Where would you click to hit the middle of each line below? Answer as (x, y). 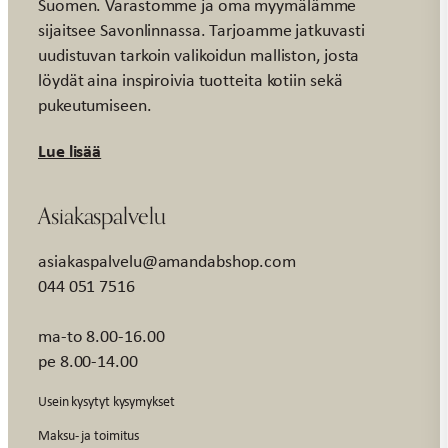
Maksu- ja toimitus (89, 434)
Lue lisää (70, 150)
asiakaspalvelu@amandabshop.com (167, 260)
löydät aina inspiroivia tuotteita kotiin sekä (190, 79)
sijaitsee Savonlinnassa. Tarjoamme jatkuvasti (201, 29)
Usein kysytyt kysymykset (106, 400)
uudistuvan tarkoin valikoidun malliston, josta (199, 54)
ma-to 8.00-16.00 (101, 335)
